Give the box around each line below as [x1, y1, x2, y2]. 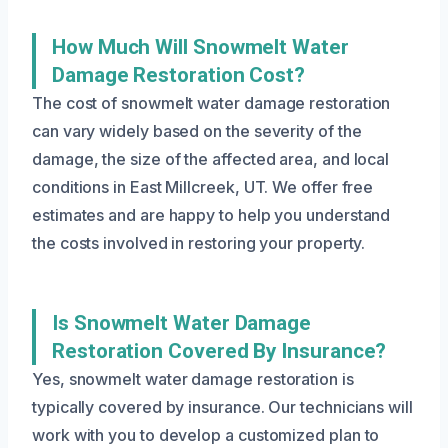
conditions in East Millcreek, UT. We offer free [32, 176, 374, 197]
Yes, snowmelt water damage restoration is [32, 368, 354, 389]
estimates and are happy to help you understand [32, 204, 391, 225]
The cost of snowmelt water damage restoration [32, 92, 391, 113]
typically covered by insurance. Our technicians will [32, 396, 413, 417]
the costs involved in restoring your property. [32, 232, 366, 253]
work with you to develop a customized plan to [32, 424, 380, 445]
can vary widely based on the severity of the [32, 120, 362, 141]
